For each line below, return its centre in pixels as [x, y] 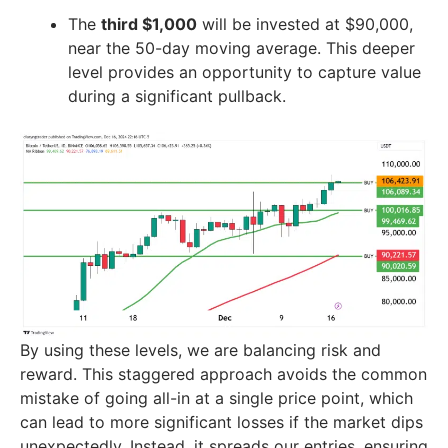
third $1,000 [149, 23]
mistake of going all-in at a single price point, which [216, 398]
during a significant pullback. [177, 95]
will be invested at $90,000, [305, 23]
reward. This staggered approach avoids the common [223, 374]
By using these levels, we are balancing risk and [200, 350]
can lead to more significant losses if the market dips [221, 422]
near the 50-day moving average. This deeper [241, 47]
